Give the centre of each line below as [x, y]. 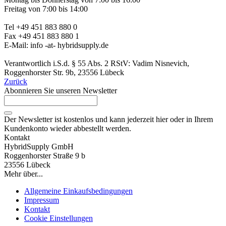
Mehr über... [23, 174]
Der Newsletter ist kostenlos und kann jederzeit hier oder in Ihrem [108, 119]
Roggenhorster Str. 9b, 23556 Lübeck [64, 72]
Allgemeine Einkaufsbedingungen [78, 191]
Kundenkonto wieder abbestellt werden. [68, 128]
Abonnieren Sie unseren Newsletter [61, 90]
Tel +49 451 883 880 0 [41, 27]
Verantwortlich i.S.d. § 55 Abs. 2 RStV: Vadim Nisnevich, [97, 63]
